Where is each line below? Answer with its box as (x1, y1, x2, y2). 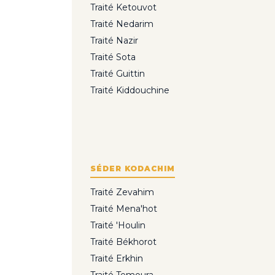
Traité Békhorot (90, 236, 157, 247)
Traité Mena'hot (90, 203, 157, 214)
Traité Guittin (90, 68, 145, 79)
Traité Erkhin (90, 252, 143, 264)
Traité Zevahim (90, 186, 154, 198)
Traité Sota (90, 51, 136, 63)
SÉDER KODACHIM (90, 163, 175, 173)
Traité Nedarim (90, 18, 153, 29)
